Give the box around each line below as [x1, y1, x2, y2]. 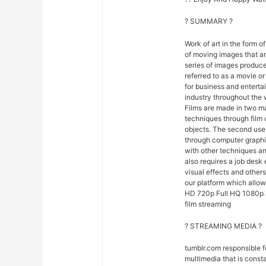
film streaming [185, 199, 232, 208]
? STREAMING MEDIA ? [185, 221, 262, 230]
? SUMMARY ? [185, 17, 233, 26]
